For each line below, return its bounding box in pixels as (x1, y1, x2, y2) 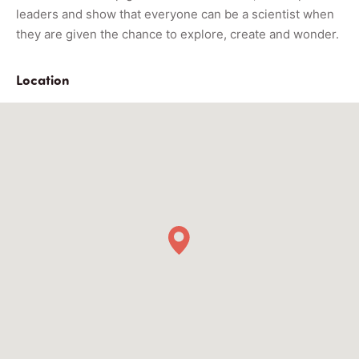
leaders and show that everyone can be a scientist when (16, 6, 334, 22)
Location (16, 70, 70, 88)
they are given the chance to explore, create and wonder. (16, 26, 339, 42)
